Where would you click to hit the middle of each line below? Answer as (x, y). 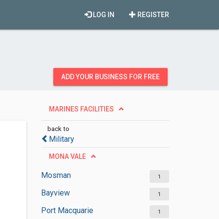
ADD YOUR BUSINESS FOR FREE (110, 77)
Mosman (56, 175)
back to (58, 129)
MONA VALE (67, 156)
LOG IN (103, 15)
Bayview (55, 193)
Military (61, 139)
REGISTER (153, 15)
